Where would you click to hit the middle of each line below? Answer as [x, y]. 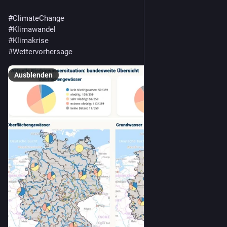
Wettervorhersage [43, 51]
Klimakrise [31, 40]
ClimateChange [39, 18]
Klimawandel [34, 29]
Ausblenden [33, 75]
